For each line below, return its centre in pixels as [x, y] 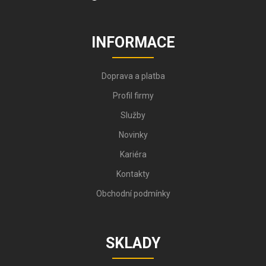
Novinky [133, 135]
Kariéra [133, 155]
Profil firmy [133, 96]
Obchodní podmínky [133, 194]
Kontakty [133, 174]
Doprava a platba [133, 76]
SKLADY [133, 243]
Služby [133, 115]
